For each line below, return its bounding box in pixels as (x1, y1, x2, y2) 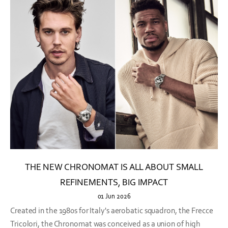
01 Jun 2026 (97, 192, 131, 201)
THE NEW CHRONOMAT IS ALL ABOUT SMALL (24, 161, 204, 173)
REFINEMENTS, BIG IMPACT (60, 177, 168, 188)
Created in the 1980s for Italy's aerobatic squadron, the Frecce (10, 206, 213, 216)
